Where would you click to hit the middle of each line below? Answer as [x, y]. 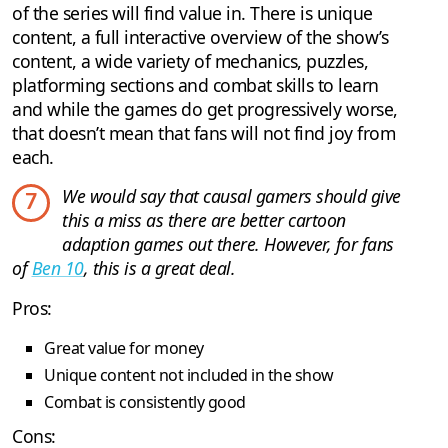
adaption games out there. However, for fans [228, 243]
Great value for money [124, 347]
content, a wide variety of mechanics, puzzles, [190, 60]
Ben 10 [57, 267]
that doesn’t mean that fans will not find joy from [203, 132]
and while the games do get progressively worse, [205, 108]
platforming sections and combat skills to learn [195, 84]
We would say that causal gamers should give [231, 195]
